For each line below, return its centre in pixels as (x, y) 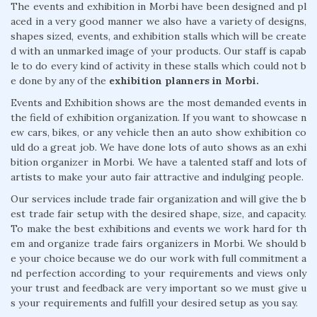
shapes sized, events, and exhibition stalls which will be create (158, 36)
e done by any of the (60, 80)
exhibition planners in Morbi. (184, 80)
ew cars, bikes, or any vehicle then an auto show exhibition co (158, 132)
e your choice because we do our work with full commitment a (158, 258)
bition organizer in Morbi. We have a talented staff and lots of (158, 162)
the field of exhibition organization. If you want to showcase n (158, 117)
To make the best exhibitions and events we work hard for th (158, 228)
